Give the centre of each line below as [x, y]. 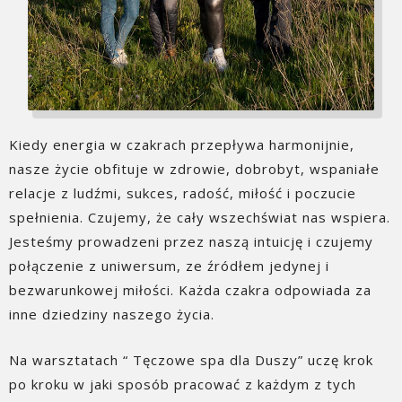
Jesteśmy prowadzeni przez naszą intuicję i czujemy [191, 241]
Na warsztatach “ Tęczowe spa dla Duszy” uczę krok [191, 359]
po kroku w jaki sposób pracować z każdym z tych [183, 384]
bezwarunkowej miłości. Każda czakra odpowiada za [190, 289]
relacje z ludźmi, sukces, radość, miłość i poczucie [183, 192]
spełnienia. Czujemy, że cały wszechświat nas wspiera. [200, 217]
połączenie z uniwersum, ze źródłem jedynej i [169, 265]
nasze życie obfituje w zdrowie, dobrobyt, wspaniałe [194, 168]
